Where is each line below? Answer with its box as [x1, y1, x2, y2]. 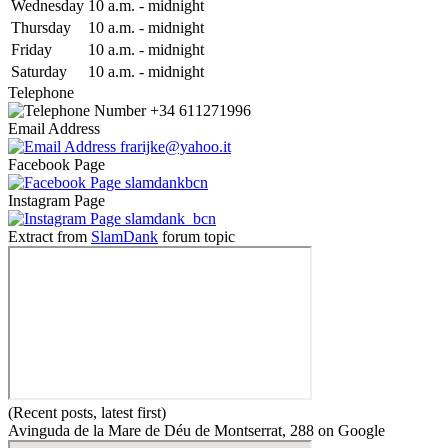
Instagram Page [8, 191, 105, 209]
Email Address [8, 119, 100, 137]
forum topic [158, 227, 235, 245]
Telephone [8, 83, 74, 101]
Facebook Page [8, 155, 105, 173]
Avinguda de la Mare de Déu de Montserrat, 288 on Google [8, 421, 385, 439]
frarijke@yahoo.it [120, 137, 231, 155]
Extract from [8, 227, 91, 245]
